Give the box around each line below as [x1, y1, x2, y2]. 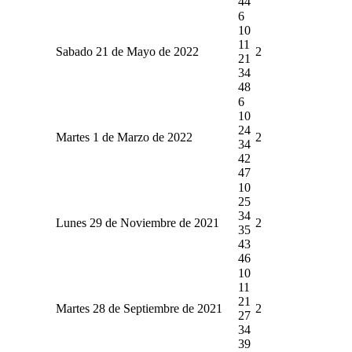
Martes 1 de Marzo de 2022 [55, 130, 192, 144]
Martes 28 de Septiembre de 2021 [55, 301, 222, 315]
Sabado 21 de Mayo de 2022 [55, 44, 199, 58]
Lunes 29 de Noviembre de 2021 [55, 215, 219, 229]
